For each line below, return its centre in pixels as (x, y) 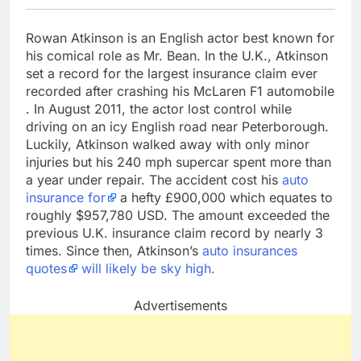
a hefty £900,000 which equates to (224, 197)
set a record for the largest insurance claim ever (172, 73)
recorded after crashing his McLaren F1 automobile (180, 91)
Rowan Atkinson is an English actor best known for (180, 37)
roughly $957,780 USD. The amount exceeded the (178, 215)
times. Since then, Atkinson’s (114, 250)
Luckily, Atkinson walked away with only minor (168, 144)
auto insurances (250, 250)
